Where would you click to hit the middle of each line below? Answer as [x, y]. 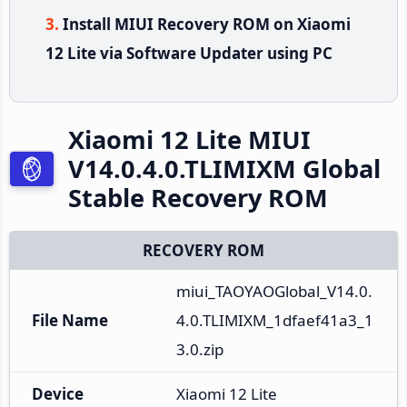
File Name [70, 320]
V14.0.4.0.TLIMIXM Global [224, 168]
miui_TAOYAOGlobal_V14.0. [274, 291]
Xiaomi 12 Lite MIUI [189, 139]
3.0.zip [200, 349]
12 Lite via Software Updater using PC [189, 53]
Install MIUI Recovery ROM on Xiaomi [207, 24]
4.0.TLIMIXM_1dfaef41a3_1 [275, 320]
